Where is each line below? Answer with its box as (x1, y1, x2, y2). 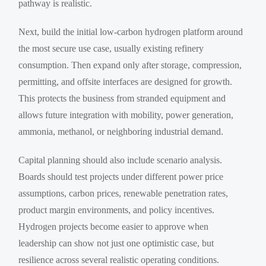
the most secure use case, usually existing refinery (18, 43, 204, 53)
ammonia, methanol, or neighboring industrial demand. (18, 126, 224, 137)
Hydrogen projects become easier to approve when (18, 221, 209, 232)
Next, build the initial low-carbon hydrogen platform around (18, 26, 243, 37)
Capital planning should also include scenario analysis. (18, 154, 223, 165)
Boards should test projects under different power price (18, 171, 224, 182)
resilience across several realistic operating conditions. (18, 254, 220, 265)
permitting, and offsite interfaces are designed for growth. (18, 76, 233, 87)
